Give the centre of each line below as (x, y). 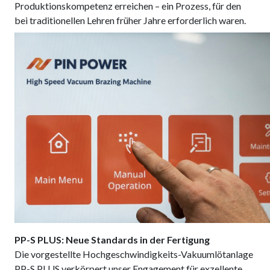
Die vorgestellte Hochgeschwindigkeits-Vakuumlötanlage (134, 254)
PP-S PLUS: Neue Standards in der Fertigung (112, 240)
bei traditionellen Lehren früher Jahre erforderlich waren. (130, 20)
